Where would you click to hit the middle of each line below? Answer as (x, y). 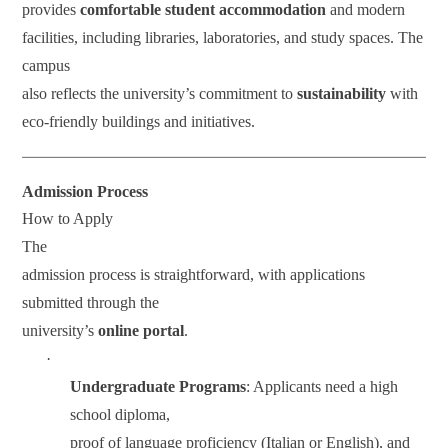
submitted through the (91, 302)
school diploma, (120, 414)
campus (46, 65)
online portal (141, 330)
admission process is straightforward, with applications (194, 274)
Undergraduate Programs (158, 386)
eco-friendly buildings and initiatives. (139, 121)
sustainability (342, 93)
